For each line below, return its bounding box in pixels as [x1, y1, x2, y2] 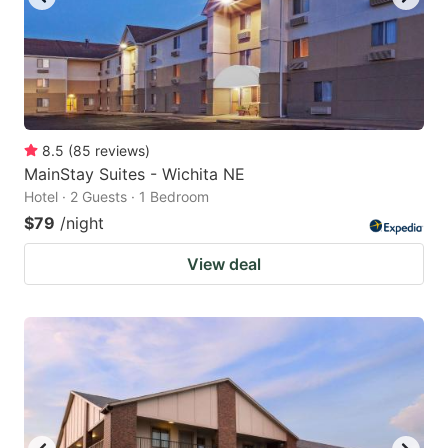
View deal [187, 253, 261, 274]
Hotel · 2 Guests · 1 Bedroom [24, 187, 209, 205]
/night [60, 212, 104, 233]
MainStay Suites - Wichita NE [24, 163, 245, 184]
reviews [95, 141, 145, 159]
